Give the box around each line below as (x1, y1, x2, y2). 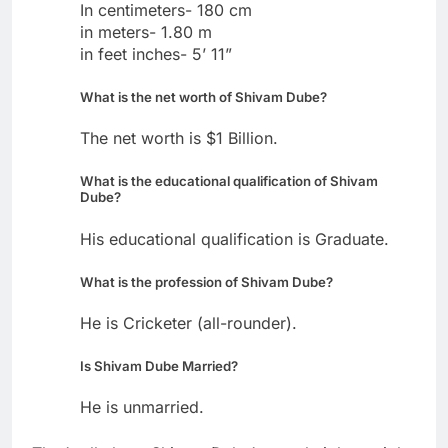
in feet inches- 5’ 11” (80, 44, 232, 65)
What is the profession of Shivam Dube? (80, 273, 333, 290)
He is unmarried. (80, 397, 204, 417)
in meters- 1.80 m (80, 22, 212, 43)
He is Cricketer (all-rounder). (80, 312, 297, 333)
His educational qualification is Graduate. (80, 228, 389, 249)
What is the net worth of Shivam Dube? (80, 89, 327, 106)
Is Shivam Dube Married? (80, 357, 238, 374)
